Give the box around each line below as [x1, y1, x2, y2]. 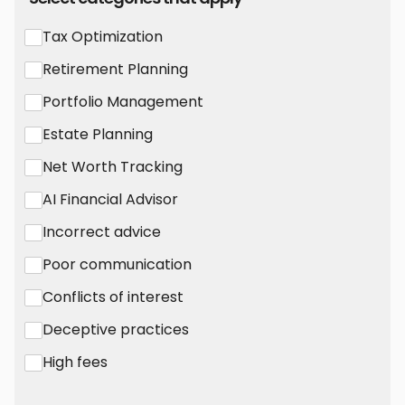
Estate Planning [42, 124, 153, 146]
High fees [42, 352, 108, 373]
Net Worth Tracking [42, 156, 183, 178]
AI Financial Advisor [42, 189, 178, 211]
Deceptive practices [42, 319, 189, 341]
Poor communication [42, 254, 192, 276]
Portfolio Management [42, 91, 203, 113]
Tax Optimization [42, 26, 163, 48]
